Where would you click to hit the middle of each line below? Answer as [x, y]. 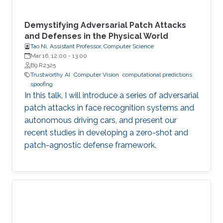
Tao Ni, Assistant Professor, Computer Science [92, 47]
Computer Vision [96, 75]
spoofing [42, 84]
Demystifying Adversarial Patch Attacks [105, 25]
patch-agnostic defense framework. [90, 145]
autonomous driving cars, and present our [101, 120]
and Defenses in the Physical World [96, 36]
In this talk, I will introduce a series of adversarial [111, 96]
